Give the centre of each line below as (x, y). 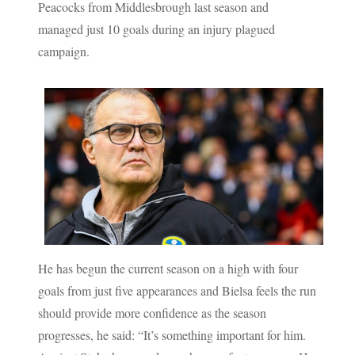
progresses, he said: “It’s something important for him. (172, 334)
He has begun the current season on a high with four (168, 268)
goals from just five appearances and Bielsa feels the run (177, 290)
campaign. (64, 52)
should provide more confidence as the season (153, 312)
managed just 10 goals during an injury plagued (157, 29)
